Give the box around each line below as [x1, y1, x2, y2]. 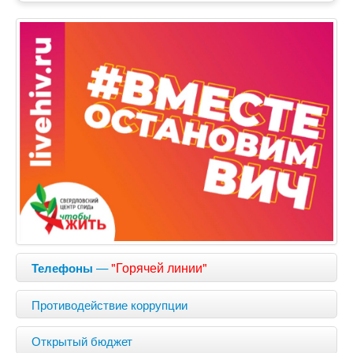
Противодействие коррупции [32, 295, 188, 313]
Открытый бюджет [32, 331, 132, 349]
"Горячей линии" [111, 258, 207, 277]
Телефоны [32, 258, 93, 277]
